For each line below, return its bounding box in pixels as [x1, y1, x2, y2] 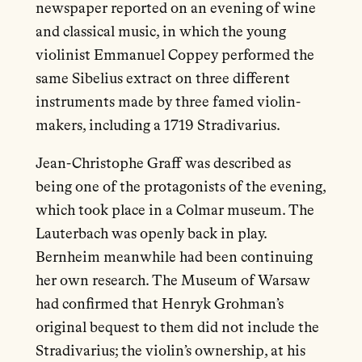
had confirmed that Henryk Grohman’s [35, 297, 284, 313]
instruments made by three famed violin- [35, 95, 301, 110]
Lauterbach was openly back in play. [35, 227, 267, 242]
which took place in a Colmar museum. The [35, 204, 314, 219]
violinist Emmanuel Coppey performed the [35, 48, 314, 63]
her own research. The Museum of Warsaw [35, 274, 310, 289]
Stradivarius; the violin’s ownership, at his [35, 344, 305, 360]
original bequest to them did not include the [35, 321, 319, 336]
